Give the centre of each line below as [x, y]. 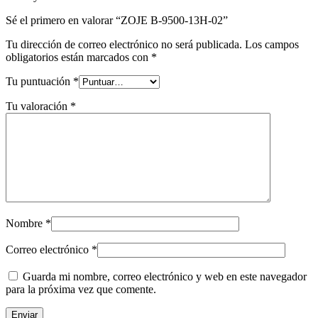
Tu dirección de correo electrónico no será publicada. [124, 45]
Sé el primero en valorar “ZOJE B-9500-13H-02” [117, 21]
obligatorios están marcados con [78, 57]
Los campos [272, 45]
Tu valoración [38, 106]
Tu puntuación [39, 82]
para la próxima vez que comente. [81, 290]
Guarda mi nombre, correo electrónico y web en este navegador [165, 277]
